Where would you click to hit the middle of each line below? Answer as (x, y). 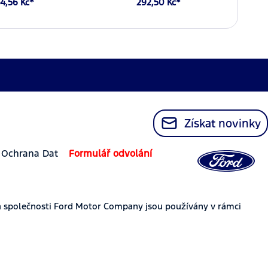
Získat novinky (223, 123)
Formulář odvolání (110, 153)
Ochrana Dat (30, 153)
